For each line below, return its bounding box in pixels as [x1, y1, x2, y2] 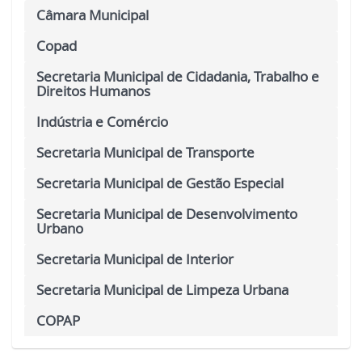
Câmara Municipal [36, 6, 149, 25]
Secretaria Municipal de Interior [36, 250, 234, 269]
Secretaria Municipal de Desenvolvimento [36, 204, 297, 224]
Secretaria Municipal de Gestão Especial [36, 174, 284, 193]
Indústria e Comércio [36, 112, 168, 132]
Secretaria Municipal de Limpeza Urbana [36, 280, 288, 300]
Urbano [36, 219, 83, 238]
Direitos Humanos [36, 82, 150, 101]
